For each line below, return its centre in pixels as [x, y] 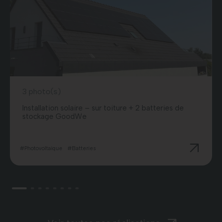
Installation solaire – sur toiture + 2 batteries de [103, 108]
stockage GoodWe [55, 116]
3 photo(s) [42, 91]
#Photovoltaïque [41, 148]
